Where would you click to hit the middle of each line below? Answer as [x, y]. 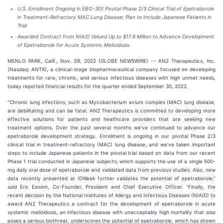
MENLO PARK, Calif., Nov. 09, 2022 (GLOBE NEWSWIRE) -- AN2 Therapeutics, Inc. [111, 61]
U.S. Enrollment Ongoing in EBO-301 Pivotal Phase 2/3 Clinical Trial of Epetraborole [116, 8]
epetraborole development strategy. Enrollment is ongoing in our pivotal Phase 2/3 [111, 136]
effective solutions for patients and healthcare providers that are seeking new [111, 119]
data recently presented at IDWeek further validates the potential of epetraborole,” [111, 178]
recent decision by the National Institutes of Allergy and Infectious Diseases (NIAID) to [111, 195]
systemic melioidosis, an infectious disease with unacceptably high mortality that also [111, 212]
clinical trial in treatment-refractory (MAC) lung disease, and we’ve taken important [111, 144]
